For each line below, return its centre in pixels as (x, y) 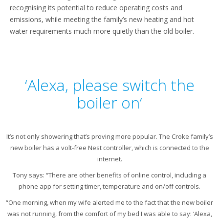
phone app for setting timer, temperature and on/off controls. (109, 186)
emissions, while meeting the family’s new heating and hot (102, 19)
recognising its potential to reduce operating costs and (96, 8)
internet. (109, 159)
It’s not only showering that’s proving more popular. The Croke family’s (109, 136)
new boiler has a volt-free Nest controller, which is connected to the (109, 148)
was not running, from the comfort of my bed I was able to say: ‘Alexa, (109, 214)
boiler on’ (109, 102)
